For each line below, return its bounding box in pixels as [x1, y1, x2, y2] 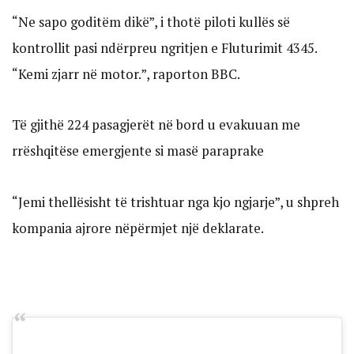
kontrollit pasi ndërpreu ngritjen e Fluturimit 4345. [12, 38, 317, 57]
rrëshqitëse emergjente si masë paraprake [12, 141, 264, 160]
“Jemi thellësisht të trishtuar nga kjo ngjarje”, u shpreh [12, 193, 339, 212]
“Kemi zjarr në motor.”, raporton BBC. [12, 64, 240, 83]
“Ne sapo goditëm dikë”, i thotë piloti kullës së [12, 12, 290, 31]
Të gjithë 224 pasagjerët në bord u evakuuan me [12, 115, 300, 134]
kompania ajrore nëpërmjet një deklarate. [12, 219, 264, 238]
